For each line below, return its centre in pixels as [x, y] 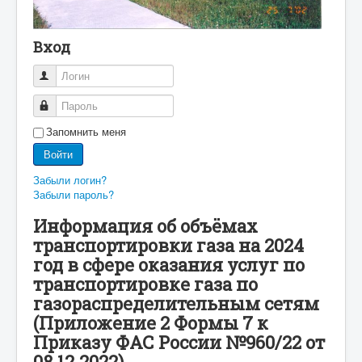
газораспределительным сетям [176, 303]
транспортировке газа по [145, 284]
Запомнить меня [86, 131]
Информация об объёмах [145, 225]
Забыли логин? [70, 179]
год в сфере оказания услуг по [169, 264]
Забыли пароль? [74, 194]
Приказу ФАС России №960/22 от [179, 342]
